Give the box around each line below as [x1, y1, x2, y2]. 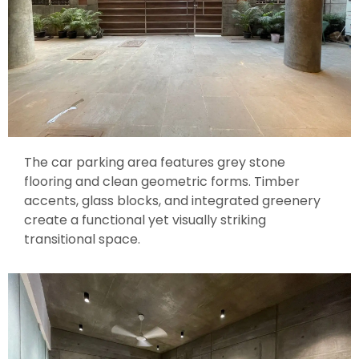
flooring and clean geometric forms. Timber [24, 171, 300, 191]
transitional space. [24, 229, 140, 248]
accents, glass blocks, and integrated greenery [24, 191, 321, 210]
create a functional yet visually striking [24, 210, 266, 229]
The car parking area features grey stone [24, 152, 285, 171]
